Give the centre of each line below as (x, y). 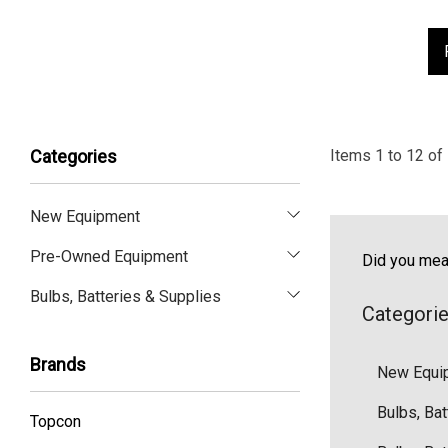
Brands (58, 364)
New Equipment (85, 216)
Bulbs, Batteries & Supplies (125, 296)
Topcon (55, 421)
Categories (73, 156)
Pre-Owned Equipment (109, 256)
